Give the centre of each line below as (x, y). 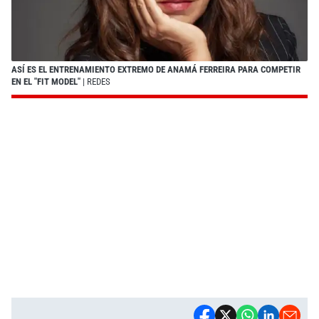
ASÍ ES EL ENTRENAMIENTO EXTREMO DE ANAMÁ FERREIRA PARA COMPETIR (156, 69)
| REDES (95, 81)
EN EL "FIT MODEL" (46, 81)
